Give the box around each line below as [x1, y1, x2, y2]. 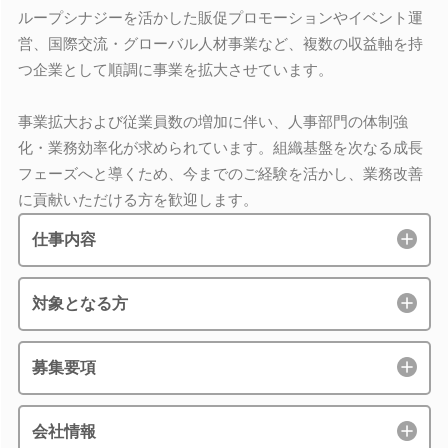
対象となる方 [31, 295, 128, 312]
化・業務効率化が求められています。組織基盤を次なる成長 [17, 139, 423, 156]
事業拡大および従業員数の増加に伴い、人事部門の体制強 [17, 113, 408, 130]
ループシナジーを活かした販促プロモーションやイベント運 [17, 9, 423, 26]
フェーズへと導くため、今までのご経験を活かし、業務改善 [17, 165, 423, 182]
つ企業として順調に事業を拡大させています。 [17, 61, 333, 78]
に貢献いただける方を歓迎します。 [17, 191, 258, 208]
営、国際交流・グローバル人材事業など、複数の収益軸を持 [17, 35, 423, 52]
